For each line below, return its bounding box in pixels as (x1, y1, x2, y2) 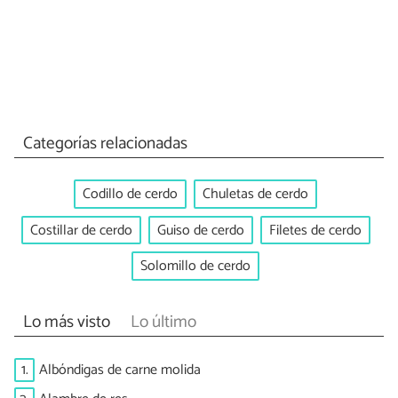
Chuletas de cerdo (203, 181, 308, 206)
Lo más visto (22, 307, 110, 336)
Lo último (130, 307, 196, 336)
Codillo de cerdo (83, 181, 178, 206)
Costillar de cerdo (29, 218, 132, 243)
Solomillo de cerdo (140, 254, 251, 279)
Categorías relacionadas (22, 130, 187, 158)
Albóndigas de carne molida (39, 357, 201, 382)
